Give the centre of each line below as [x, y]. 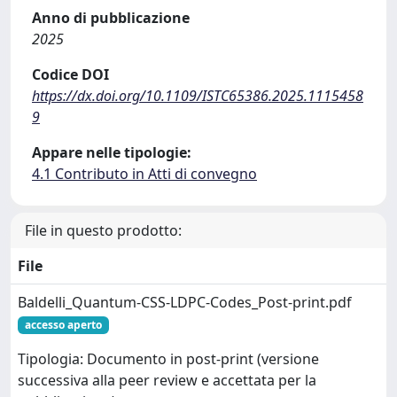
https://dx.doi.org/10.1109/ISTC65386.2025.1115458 [198, 96]
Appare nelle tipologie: [112, 152]
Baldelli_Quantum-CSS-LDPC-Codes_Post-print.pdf [185, 302]
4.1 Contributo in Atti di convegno [144, 174]
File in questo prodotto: [103, 230]
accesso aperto [63, 325]
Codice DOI [70, 74]
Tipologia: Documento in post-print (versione [168, 359]
